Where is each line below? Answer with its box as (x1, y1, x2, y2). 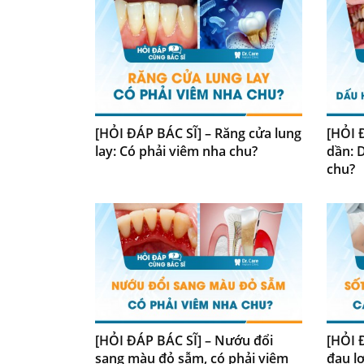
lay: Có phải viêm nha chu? (95, 141, 258, 160)
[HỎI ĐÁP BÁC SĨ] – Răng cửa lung (95, 123, 301, 142)
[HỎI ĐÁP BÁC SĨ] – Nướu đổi (95, 331, 273, 349)
